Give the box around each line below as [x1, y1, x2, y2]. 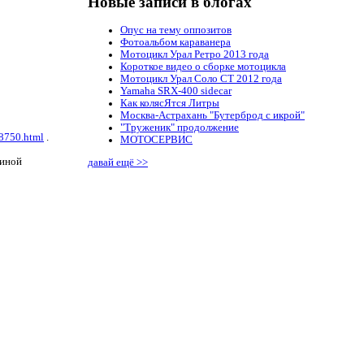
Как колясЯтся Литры [120, 97, 219, 110]
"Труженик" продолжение [120, 122, 239, 134]
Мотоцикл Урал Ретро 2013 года [120, 49, 269, 61]
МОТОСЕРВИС [120, 134, 193, 146]
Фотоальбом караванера [120, 37, 231, 49]
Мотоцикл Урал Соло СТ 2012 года [120, 73, 282, 85]
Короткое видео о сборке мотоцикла [120, 61, 286, 73]
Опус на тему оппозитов [120, 24, 232, 37]
